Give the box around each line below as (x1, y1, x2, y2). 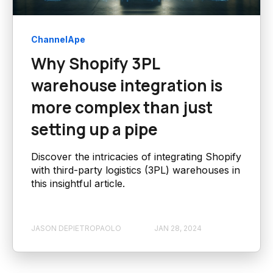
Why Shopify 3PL (31, 52, 160, 75)
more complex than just (31, 96, 213, 119)
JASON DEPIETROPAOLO (31, 223, 121, 233)
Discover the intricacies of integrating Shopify (31, 151, 241, 163)
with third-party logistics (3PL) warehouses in (31, 164, 240, 177)
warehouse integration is (31, 74, 222, 97)
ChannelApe (31, 34, 85, 45)
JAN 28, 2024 (154, 223, 202, 233)
